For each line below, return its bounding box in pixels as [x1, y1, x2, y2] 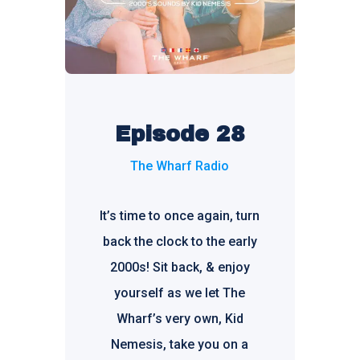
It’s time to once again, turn [100, 207, 260, 223]
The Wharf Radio [130, 157, 230, 174]
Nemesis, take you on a [111, 336, 249, 352]
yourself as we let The [114, 284, 246, 301]
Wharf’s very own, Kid [116, 310, 243, 326]
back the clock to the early [102, 233, 257, 249]
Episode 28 [114, 121, 245, 146]
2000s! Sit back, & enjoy [109, 259, 250, 275]
